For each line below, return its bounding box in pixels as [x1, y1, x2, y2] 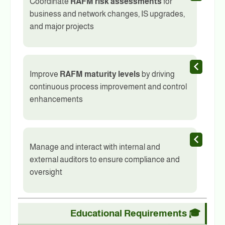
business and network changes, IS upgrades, [30, 10, 185, 19]
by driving [140, 70, 175, 79]
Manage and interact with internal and [30, 143, 160, 152]
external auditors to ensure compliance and [30, 155, 180, 164]
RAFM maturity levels [60, 70, 140, 79]
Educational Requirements [70, 208, 187, 219]
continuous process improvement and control [30, 82, 187, 91]
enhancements [30, 95, 83, 104]
